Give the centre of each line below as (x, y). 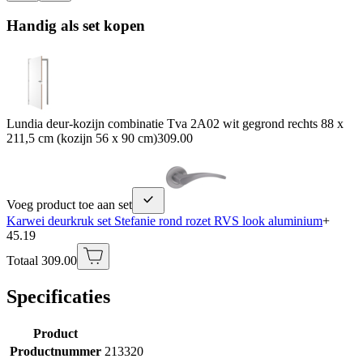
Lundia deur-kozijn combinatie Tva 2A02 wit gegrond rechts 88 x (175, 123)
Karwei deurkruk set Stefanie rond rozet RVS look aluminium (164, 220)
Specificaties (58, 296)
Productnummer (55, 351)
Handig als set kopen (76, 26)
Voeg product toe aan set (69, 204)
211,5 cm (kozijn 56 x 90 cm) (82, 138)
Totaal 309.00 (42, 260)
